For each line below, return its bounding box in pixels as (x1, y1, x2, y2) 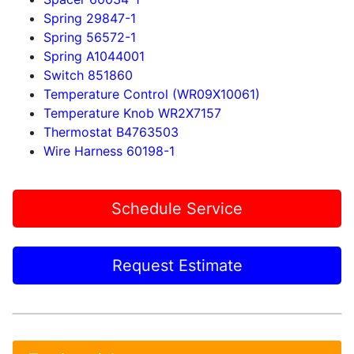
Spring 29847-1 (43, 10, 136, 26)
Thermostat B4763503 (43, 124, 179, 140)
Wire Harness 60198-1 (43, 143, 175, 159)
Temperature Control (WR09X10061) (43, 86, 260, 102)
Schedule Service (111, 199, 243, 218)
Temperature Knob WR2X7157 (43, 105, 221, 121)
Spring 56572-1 (43, 29, 136, 45)
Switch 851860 (43, 67, 133, 83)
